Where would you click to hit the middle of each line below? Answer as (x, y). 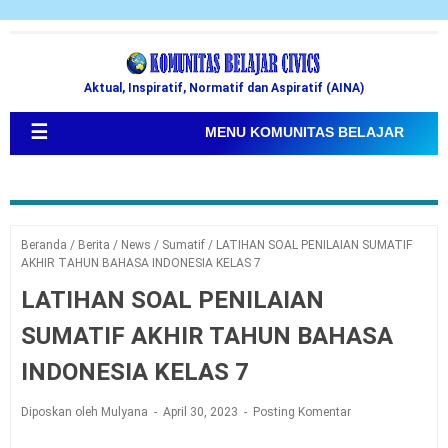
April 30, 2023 (202, 412)
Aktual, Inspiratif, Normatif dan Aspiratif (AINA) (224, 88)
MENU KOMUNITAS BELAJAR (304, 132)
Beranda (44, 245)
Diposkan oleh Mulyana (86, 412)
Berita (94, 245)
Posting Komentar (302, 412)
